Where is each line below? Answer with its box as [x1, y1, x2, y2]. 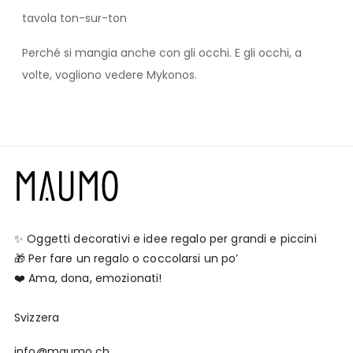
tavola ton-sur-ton [22, 10, 127, 27]
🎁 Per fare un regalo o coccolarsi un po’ [14, 251, 239, 267]
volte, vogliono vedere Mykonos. [22, 67, 197, 84]
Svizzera [14, 310, 60, 326]
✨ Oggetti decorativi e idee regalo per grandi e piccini [14, 231, 317, 247]
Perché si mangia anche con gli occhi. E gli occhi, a [22, 45, 302, 61]
